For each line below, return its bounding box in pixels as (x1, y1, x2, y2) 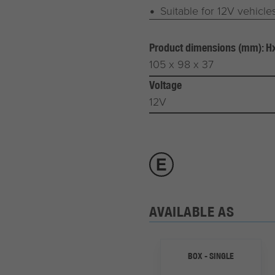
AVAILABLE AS (149, 203, 234, 220)
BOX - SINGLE (187, 250, 234, 261)
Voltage (149, 78, 182, 91)
